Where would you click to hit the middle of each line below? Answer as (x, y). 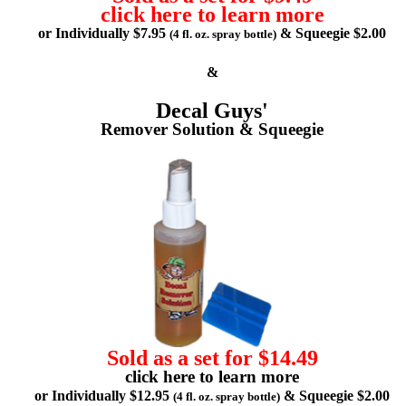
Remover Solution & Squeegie (212, 129)
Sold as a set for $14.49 (212, 358)
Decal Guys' (212, 110)
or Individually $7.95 (104, 33)
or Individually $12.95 (104, 395)
